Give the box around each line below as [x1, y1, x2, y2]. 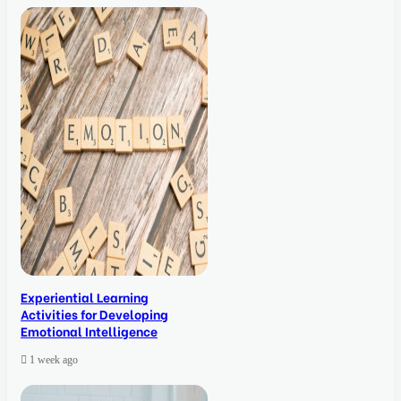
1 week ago [30, 354, 78, 367]
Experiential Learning [21, 287, 149, 307]
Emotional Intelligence [21, 321, 158, 341]
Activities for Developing [21, 304, 168, 324]
